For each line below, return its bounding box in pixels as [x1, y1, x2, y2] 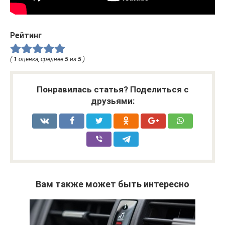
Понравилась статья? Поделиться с [36, 84, 189, 94]
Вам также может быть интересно [36, 178, 189, 189]
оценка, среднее [17, 55, 65, 63]
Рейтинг [10, 31, 42, 40]
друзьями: [90, 95, 135, 106]
